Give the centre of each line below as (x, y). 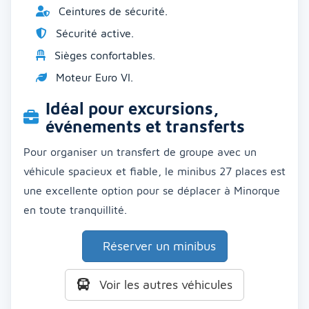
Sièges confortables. (103, 56)
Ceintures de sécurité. (111, 11)
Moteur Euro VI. (93, 78)
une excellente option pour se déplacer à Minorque (152, 191)
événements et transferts (145, 127)
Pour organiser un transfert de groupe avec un (140, 152)
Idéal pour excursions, (132, 109)
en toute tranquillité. (75, 210)
